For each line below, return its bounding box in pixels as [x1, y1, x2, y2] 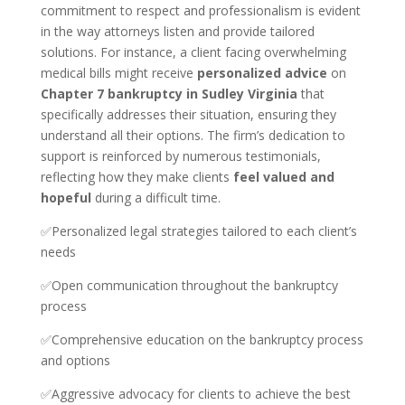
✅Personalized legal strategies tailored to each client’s [40, 222, 357, 240]
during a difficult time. [90, 189, 221, 206]
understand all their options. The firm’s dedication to [40, 127, 345, 144]
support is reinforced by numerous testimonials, [40, 147, 321, 165]
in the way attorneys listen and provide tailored [40, 23, 315, 40]
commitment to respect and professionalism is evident [40, 2, 361, 19]
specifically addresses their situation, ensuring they [40, 106, 336, 123]
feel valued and [232, 168, 334, 185]
